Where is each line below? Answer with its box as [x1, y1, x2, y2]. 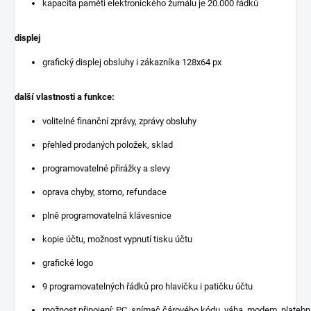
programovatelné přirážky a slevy [42, 162, 170, 174]
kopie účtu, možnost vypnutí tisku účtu [42, 233, 192, 244]
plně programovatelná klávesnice [42, 210, 171, 221]
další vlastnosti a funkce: [15, 91, 115, 102]
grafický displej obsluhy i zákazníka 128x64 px [42, 56, 221, 67]
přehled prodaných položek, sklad [42, 139, 173, 150]
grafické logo [42, 257, 93, 268]
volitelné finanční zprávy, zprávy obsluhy [42, 115, 196, 126]
